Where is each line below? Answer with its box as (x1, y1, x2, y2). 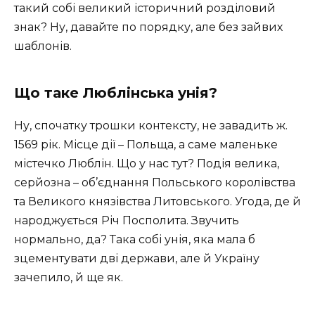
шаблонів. (14, 39, 72, 53)
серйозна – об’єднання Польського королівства (14, 176, 295, 190)
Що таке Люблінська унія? (14, 84, 217, 102)
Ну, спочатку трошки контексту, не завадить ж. (14, 119, 288, 133)
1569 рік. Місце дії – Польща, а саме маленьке (14, 138, 278, 152)
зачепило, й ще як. (14, 271, 123, 285)
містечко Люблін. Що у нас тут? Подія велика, (14, 157, 279, 171)
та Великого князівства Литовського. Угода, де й (14, 195, 301, 209)
